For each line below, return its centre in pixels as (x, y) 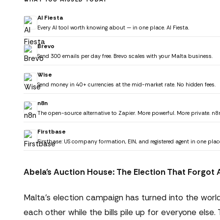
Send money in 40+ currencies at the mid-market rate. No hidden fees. (126, 84)
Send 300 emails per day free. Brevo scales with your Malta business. (125, 56)
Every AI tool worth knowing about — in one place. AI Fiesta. (113, 27)
